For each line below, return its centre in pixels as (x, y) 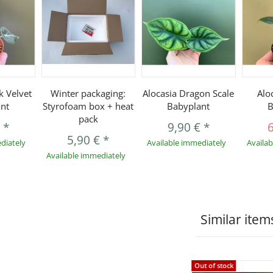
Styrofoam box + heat (88, 106)
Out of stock (214, 266)
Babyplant (189, 106)
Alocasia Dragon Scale (189, 94)
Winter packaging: (88, 94)
